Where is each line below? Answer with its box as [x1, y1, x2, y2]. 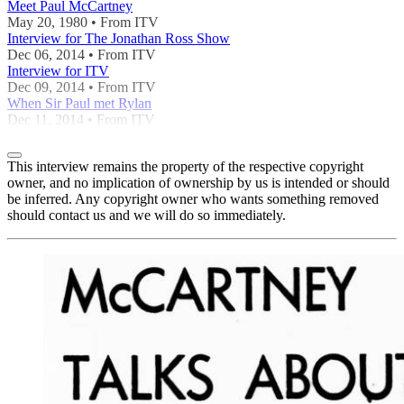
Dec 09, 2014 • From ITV [7, 78, 156, 95]
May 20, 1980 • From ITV [7, 14, 159, 30]
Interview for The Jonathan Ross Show [7, 30, 230, 46]
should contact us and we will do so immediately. [7, 207, 286, 223]
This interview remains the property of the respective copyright [7, 158, 363, 174]
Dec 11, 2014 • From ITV [7, 111, 155, 127]
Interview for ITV [7, 62, 109, 78]
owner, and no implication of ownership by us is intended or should [7, 174, 390, 190]
